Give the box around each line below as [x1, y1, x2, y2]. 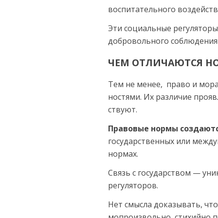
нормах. [108, 148, 138, 160]
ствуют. [108, 104, 137, 115]
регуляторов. [108, 180, 158, 191]
